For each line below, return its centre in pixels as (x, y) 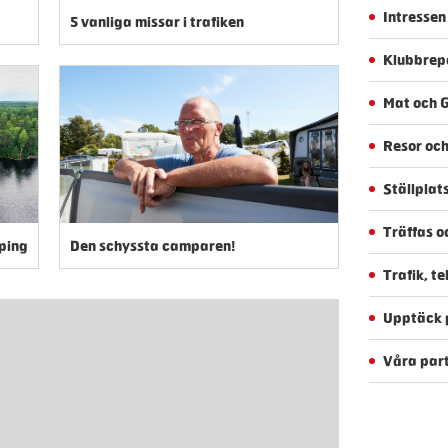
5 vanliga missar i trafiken (157, 22)
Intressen (414, 16)
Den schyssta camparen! (152, 245)
